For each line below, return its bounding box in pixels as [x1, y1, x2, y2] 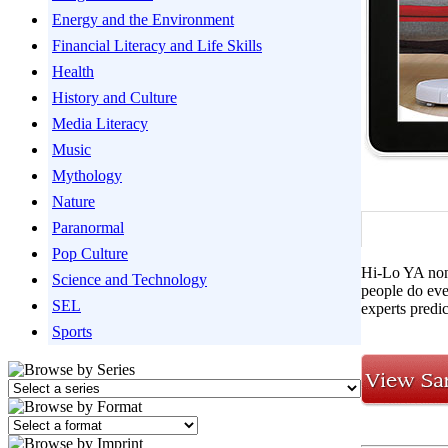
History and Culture [52, 89, 177, 106]
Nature [52, 193, 95, 210]
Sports [52, 323, 92, 340]
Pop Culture [52, 245, 128, 262]
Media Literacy [52, 115, 148, 132]
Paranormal [52, 219, 124, 236]
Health [52, 63, 94, 80]
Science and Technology [52, 271, 207, 288]
